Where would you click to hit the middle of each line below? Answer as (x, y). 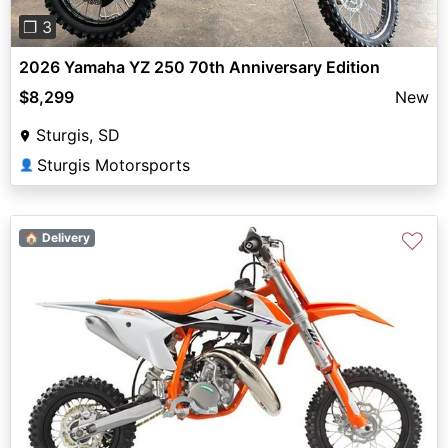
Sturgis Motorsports (113, 164)
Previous (75, 360)
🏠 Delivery (56, 237)
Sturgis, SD (78, 134)
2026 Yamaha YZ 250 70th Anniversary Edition (199, 66)
